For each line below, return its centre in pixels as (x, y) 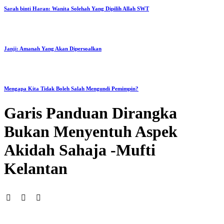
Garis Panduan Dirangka (90, 113)
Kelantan (36, 168)
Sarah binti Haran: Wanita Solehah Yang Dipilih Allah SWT (76, 8)
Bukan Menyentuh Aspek (91, 131)
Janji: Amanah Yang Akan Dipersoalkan (53, 48)
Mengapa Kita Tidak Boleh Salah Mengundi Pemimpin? (71, 88)
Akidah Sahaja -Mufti (80, 150)
